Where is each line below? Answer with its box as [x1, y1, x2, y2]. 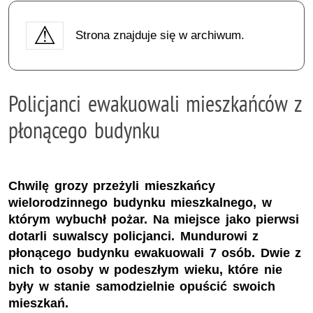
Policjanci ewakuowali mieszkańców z [8, 89, 302, 117]
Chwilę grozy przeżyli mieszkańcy [8, 179, 215, 194]
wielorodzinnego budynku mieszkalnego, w [8, 196, 272, 210]
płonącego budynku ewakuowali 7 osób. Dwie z [8, 246, 302, 261]
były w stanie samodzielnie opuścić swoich [8, 279, 275, 294]
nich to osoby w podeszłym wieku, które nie [8, 263, 282, 277]
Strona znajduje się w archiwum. [75, 28, 245, 42]
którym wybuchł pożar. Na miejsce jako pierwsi [8, 212, 300, 227]
